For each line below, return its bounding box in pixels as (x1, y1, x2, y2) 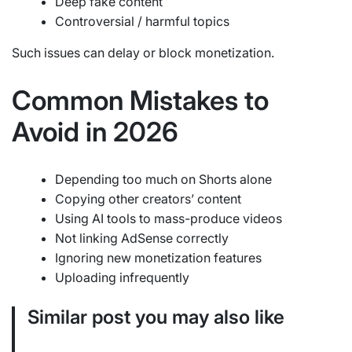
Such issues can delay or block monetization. (12, 44, 274, 60)
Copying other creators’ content (55, 190, 241, 207)
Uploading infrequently (55, 269, 189, 285)
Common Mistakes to (12, 83, 269, 116)
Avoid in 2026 (12, 115, 178, 148)
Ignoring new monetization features (55, 249, 262, 266)
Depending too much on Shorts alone (55, 170, 272, 187)
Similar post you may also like (27, 305, 284, 328)
